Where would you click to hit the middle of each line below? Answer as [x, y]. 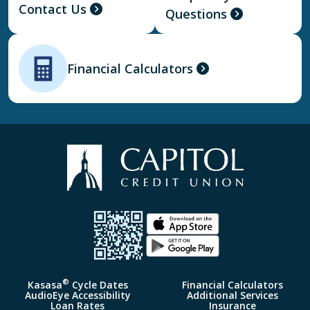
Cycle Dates [98, 284]
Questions [196, 14]
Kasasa [45, 284]
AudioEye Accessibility [77, 295]
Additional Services [232, 295]
